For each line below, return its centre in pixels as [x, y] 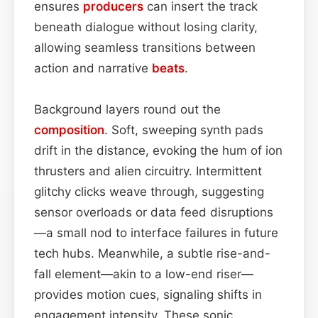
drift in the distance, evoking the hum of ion [158, 150]
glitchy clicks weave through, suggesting [149, 191]
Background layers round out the [127, 109]
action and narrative [93, 68]
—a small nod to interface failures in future [156, 232]
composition [69, 130]
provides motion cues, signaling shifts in [148, 294]
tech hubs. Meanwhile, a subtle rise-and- [152, 253]
